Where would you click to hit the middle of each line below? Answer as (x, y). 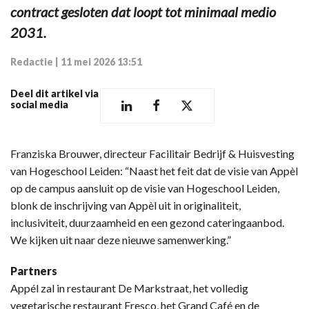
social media (39, 104)
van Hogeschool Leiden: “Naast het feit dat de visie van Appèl (154, 170)
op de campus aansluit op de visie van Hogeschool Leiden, (145, 188)
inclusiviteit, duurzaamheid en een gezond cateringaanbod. (147, 222)
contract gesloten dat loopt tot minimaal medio (143, 11)
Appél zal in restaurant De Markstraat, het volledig (129, 288)
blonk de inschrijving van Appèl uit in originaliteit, (126, 205)
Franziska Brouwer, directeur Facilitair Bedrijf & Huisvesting (152, 153)
